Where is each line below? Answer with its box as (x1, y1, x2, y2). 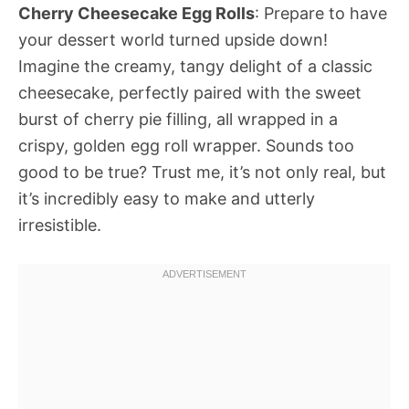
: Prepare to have (255, 4, 387, 23)
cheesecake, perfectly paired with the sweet (18, 83, 362, 102)
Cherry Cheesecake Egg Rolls (18, 4, 255, 23)
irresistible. (18, 215, 101, 235)
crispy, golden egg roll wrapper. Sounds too (18, 136, 354, 155)
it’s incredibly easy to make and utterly (18, 189, 315, 208)
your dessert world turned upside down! (18, 30, 328, 49)
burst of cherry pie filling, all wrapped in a (18, 110, 338, 129)
